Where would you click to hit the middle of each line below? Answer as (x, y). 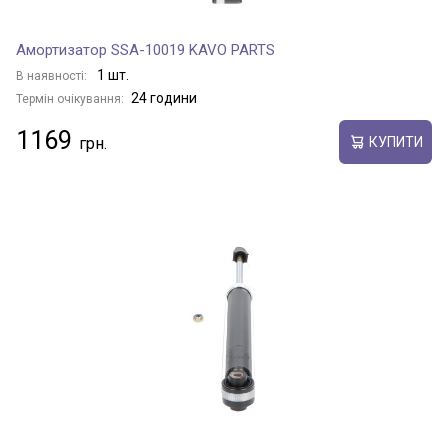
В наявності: (53, 76)
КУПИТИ (395, 141)
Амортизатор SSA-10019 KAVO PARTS (145, 50)
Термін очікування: (70, 99)
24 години (164, 98)
